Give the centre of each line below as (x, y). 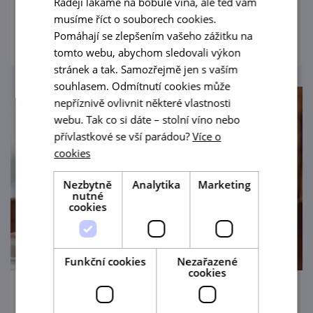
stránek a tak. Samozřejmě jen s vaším (146, 69)
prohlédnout (170, 22)
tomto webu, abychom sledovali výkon (147, 52)
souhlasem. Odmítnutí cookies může (142, 86)
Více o (207, 136)
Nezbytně (88, 184)
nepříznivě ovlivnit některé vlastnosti (143, 102)
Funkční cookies (105, 261)
